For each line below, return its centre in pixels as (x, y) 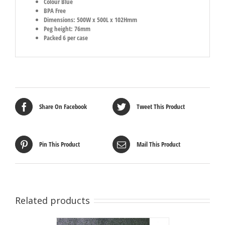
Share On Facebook (63, 107)
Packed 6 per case (66, 38)
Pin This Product (60, 144)
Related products (52, 200)
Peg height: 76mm (67, 29)
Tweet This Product (161, 107)
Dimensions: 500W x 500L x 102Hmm (90, 20)
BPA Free (54, 11)
